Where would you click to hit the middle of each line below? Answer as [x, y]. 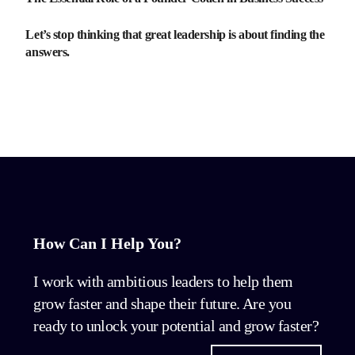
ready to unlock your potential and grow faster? [176, 326]
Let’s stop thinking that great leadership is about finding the [175, 34]
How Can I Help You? [108, 243]
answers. [49, 52]
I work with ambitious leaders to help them [163, 281]
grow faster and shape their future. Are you [162, 303]
